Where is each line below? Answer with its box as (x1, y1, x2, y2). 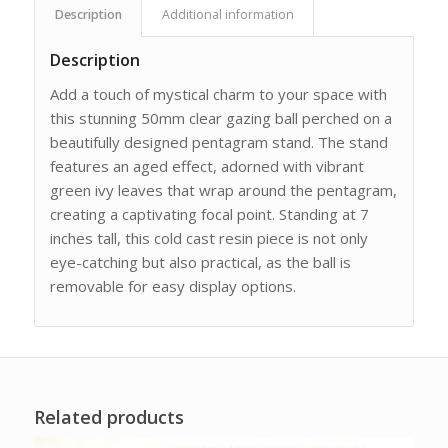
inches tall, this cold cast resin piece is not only (49, 227, 368, 248)
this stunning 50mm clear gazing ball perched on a (49, 107, 392, 128)
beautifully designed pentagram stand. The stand (49, 131, 388, 152)
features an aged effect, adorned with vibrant (49, 155, 364, 176)
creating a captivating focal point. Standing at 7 (49, 203, 369, 224)
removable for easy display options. (49, 275, 296, 296)
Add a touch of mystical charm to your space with (49, 83, 387, 104)
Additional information (161, 6, 294, 24)
